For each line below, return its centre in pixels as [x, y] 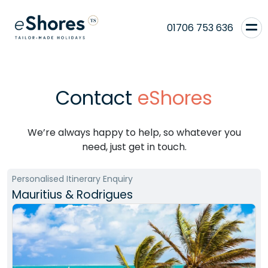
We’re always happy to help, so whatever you [134, 133]
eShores [175, 98]
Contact [97, 98]
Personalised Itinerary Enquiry [72, 179]
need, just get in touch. [134, 147]
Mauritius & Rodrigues [72, 195]
